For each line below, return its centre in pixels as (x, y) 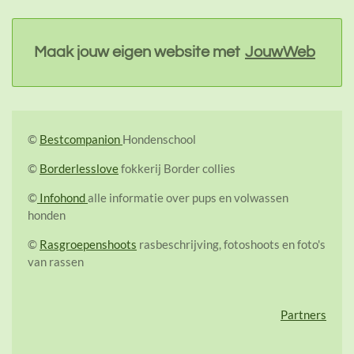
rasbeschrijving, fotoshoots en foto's (231, 245)
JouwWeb (280, 53)
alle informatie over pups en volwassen (188, 198)
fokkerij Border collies (177, 169)
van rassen (56, 262)
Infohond (62, 198)
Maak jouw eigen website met (137, 53)
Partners (303, 315)
